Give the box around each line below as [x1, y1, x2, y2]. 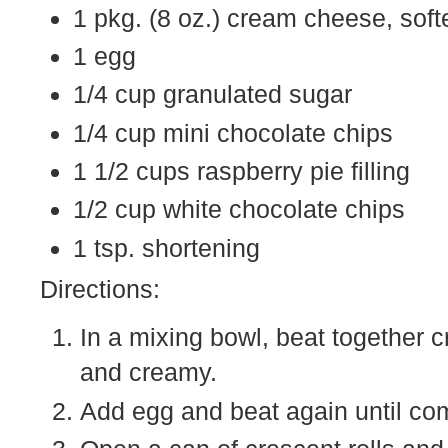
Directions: [40, 275, 160, 304]
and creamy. [80, 358, 217, 387]
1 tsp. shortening [73, 233, 260, 262]
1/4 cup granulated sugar [73, 80, 352, 109]
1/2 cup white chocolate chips [73, 195, 405, 224]
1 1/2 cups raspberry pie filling [73, 157, 410, 186]
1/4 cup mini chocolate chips [73, 118, 393, 147]
